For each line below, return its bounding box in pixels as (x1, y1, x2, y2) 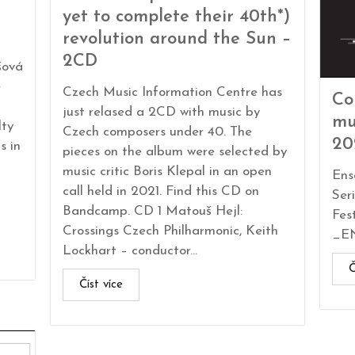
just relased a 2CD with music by (62, 105, 260, 120)
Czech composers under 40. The (62, 125, 252, 139)
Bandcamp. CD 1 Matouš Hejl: (62, 204, 242, 219)
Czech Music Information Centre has (62, 86, 282, 100)
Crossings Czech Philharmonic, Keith (62, 224, 278, 239)
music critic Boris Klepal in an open (62, 165, 272, 179)
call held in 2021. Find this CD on (62, 185, 259, 199)
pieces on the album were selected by (62, 145, 287, 159)
